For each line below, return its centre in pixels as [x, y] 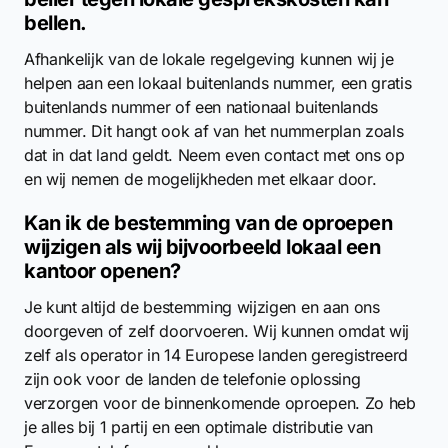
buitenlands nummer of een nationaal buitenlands [201, 107]
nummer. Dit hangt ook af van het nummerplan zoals [214, 131]
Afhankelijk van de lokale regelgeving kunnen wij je [209, 59]
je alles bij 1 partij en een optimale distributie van [199, 427]
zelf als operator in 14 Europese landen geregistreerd [216, 355]
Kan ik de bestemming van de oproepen [208, 223]
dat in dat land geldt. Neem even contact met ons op [214, 155]
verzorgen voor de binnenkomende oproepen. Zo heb [220, 403]
